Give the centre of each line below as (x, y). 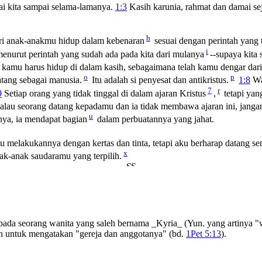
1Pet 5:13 (204, 233)
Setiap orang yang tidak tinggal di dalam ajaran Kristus (104, 94)
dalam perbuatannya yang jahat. (154, 119)
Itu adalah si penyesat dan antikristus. (159, 80)
